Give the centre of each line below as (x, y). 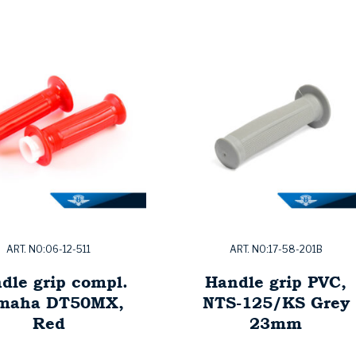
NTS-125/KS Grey (276, 303)
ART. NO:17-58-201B (276, 250)
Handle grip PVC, (276, 282)
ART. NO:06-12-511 (48, 250)
